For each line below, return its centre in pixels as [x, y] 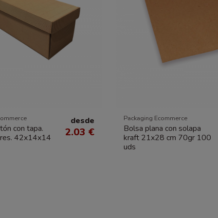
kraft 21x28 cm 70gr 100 [167, 137]
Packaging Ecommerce [155, 118]
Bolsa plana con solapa [162, 128]
